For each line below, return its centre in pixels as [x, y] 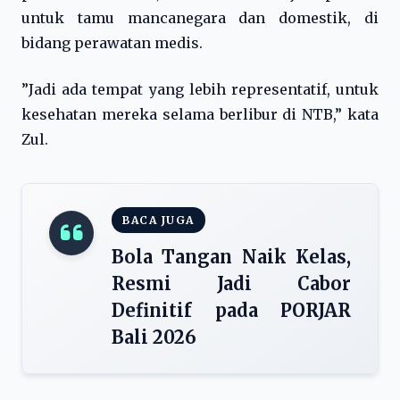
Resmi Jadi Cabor [231, 283]
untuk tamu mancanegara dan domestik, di [200, 18]
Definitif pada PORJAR [231, 310]
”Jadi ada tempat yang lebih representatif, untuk [200, 89]
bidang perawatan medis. [112, 43]
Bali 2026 [154, 337]
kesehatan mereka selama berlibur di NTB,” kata [200, 114]
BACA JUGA [158, 220]
